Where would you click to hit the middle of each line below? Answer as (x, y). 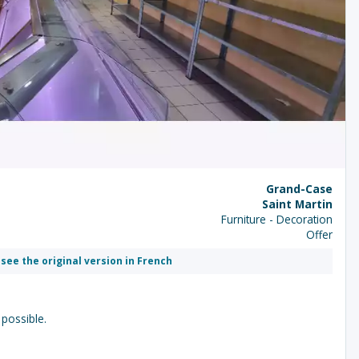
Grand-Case (299, 189)
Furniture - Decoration (277, 220)
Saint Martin (297, 204)
